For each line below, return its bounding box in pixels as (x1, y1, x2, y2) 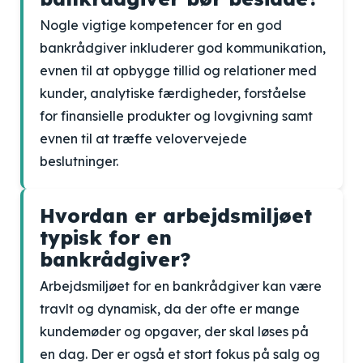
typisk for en (40, 225, 172, 250)
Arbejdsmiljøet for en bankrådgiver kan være (40, 278, 322, 294)
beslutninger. (40, 153, 118, 169)
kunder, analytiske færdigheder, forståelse (40, 85, 306, 101)
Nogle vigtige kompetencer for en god (40, 17, 282, 33)
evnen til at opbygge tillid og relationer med (40, 62, 317, 79)
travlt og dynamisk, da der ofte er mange (40, 301, 300, 317)
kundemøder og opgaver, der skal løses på (40, 323, 309, 340)
